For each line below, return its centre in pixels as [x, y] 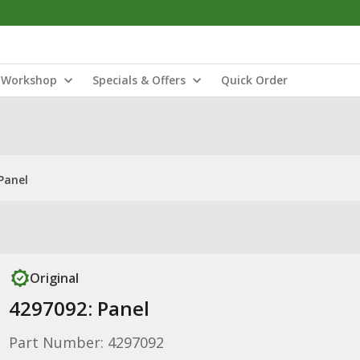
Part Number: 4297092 [86, 342]
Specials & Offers [139, 80]
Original [54, 278]
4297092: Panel [79, 308]
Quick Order [254, 80]
